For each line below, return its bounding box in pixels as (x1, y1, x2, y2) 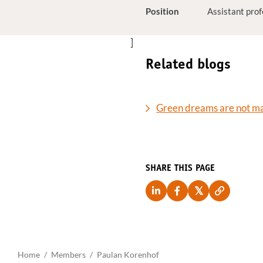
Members (51, 249, 86, 259)
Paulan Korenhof (97, 249, 159, 259)
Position (146, 6, 180, 16)
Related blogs (146, 58, 231, 73)
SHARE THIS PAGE (146, 164, 215, 173)
